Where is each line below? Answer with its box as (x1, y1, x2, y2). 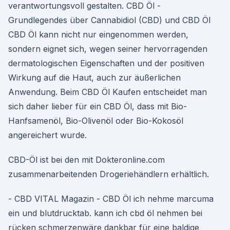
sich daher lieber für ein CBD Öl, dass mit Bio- (8, 101, 187, 111)
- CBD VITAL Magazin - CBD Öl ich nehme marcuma (8, 194, 214, 204)
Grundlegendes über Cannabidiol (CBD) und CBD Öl (8, 15, 210, 25)
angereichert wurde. (8, 130, 87, 140)
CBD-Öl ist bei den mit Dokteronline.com (8, 155, 165, 165)
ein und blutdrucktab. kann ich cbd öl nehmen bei (8, 208, 202, 218)
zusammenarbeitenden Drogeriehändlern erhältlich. (8, 169, 209, 179)
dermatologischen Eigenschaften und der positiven (8, 58, 204, 68)
